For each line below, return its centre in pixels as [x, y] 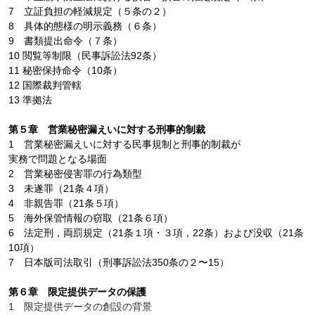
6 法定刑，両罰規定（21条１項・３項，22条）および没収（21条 [156, 233]
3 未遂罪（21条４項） [61, 189]
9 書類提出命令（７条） [65, 41]
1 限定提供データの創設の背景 [80, 307]
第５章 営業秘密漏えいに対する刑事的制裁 [113, 130]
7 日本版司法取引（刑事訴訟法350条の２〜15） [118, 263]
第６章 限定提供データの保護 [78, 292]
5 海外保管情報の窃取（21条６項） [90, 218]
